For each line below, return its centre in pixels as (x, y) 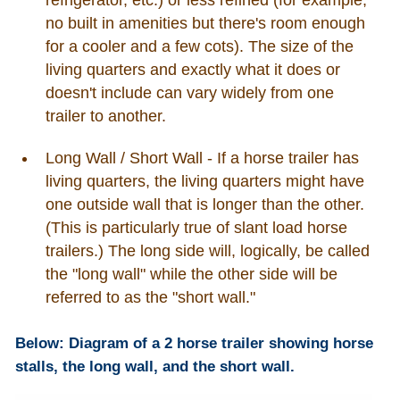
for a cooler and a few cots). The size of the (199, 46)
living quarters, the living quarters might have (204, 182)
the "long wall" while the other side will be (191, 275)
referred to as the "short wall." (150, 298)
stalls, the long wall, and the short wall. (154, 366)
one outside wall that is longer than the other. (204, 205)
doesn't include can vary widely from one (189, 92)
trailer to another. (105, 116)
